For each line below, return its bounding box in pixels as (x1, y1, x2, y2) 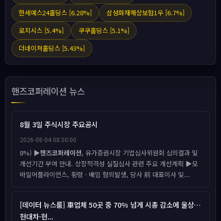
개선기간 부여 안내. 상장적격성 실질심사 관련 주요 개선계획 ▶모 (20, 159, 198, 168)
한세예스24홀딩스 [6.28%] (19, 8, 92, 17)
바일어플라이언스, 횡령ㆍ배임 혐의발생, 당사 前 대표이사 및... (20, 170, 190, 179)
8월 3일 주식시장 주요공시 (20, 119, 98, 129)
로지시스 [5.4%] (19, 26, 64, 35)
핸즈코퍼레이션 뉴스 (11, 85, 85, 97)
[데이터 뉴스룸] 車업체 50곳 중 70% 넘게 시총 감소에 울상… (20, 199, 201, 210)
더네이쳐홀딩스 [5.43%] (19, 43, 85, 53)
